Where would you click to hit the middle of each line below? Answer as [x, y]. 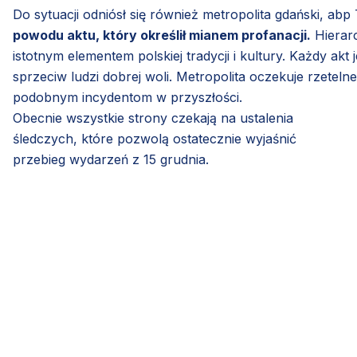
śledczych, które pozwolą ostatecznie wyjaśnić [155, 138]
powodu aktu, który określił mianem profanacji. [162, 35]
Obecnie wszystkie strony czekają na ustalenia [153, 118]
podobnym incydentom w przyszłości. [127, 97]
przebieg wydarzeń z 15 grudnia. [111, 159]
